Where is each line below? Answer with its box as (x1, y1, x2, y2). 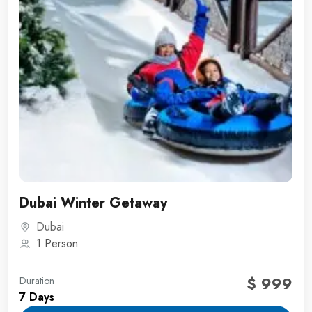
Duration (19, 274, 54, 288)
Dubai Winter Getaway (19, 193, 167, 214)
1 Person (36, 235, 78, 252)
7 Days (19, 289, 54, 306)
